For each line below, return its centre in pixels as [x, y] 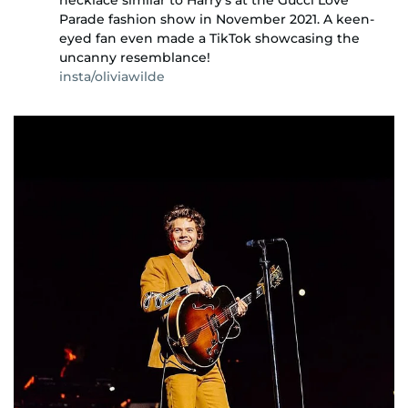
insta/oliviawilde [112, 76]
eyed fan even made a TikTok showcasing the [209, 38]
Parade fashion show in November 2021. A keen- [217, 19]
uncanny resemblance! [135, 57]
